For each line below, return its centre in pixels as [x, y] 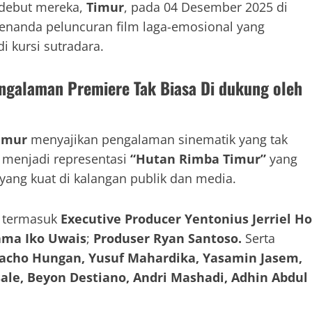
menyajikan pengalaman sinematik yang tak [157, 140]
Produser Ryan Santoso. [167, 239]
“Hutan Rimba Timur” [198, 159]
